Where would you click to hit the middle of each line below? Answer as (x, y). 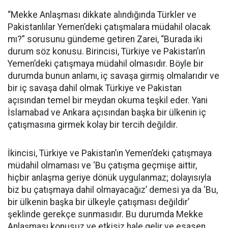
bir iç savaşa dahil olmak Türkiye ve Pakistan (95, 88)
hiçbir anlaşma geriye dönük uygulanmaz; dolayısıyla (109, 178)
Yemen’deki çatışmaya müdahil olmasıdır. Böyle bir (106, 64)
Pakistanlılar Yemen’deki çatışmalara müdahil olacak (109, 27)
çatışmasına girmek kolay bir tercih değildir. (93, 125)
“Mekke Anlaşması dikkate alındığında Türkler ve (102, 15)
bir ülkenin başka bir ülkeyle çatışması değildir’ (98, 202)
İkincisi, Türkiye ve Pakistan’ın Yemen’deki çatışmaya (110, 153)
